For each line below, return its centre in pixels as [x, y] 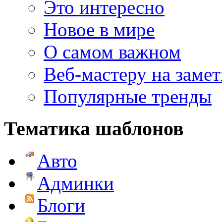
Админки [76, 183]
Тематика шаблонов [94, 129]
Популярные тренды [128, 97]
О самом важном [112, 52]
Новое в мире [99, 30]
